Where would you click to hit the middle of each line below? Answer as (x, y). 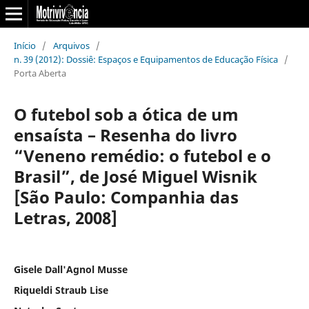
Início (24, 45)
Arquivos (71, 45)
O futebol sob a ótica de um (126, 114)
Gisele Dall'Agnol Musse (70, 269)
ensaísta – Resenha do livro (125, 134)
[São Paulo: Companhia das (126, 197)
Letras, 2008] (65, 217)
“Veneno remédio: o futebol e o (142, 155)
